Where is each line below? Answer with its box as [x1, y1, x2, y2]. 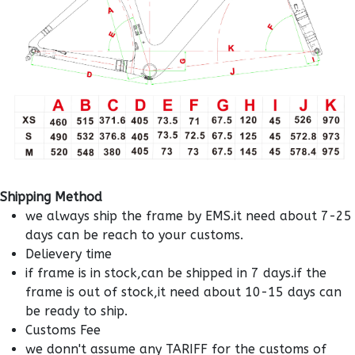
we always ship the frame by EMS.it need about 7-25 [25, 208, 352, 224]
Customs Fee [25, 323, 101, 338]
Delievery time [25, 246, 112, 262]
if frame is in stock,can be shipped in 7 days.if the [25, 265, 326, 281]
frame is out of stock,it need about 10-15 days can [25, 284, 342, 300]
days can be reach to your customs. [25, 227, 243, 243]
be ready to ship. [25, 303, 128, 319]
